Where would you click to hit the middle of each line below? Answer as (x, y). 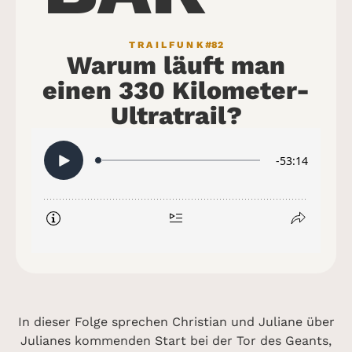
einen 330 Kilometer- (176, 90)
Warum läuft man (176, 65)
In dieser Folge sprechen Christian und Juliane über (176, 322)
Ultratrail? (176, 115)
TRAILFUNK (167, 45)
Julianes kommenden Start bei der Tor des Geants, (176, 341)
